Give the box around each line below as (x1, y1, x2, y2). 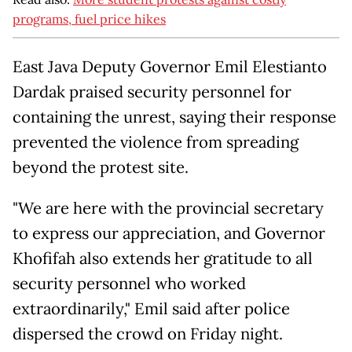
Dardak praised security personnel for (13, 82, 291, 103)
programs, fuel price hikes (13, 11, 166, 27)
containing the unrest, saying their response (13, 107, 336, 128)
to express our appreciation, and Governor (13, 223, 325, 244)
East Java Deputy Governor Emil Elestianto (13, 57, 327, 78)
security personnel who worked (13, 273, 246, 295)
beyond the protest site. (13, 157, 189, 178)
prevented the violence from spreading (13, 132, 299, 153)
